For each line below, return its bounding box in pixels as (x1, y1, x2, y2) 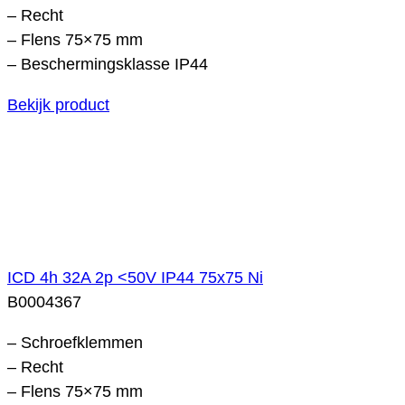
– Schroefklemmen (7, 333, 143, 352)
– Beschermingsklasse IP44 (7, 54, 208, 73)
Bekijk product (7, 95, 109, 114)
